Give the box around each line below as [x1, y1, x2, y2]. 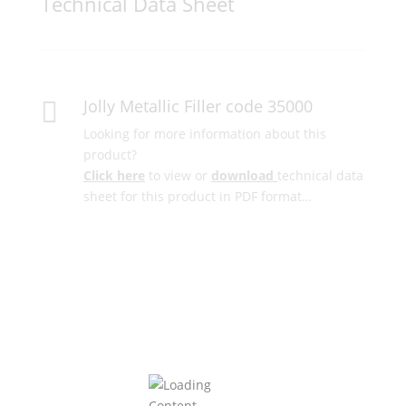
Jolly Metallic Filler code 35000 [82, 95, 313, 117]
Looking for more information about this [82, 125, 326, 142]
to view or [144, 167, 211, 184]
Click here [82, 167, 145, 184]
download [210, 167, 274, 184]
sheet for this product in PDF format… [82, 188, 312, 205]
